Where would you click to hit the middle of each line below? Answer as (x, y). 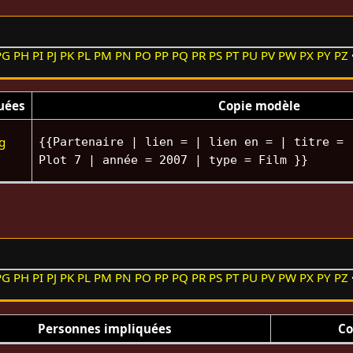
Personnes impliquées (104, 328)
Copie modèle (260, 105)
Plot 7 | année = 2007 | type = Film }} (173, 160)
